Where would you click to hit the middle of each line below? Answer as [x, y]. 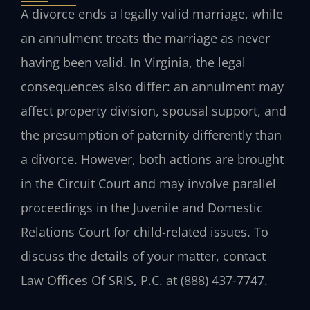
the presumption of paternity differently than [151, 135]
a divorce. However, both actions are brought [152, 159]
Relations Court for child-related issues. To [145, 231]
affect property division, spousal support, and [154, 110]
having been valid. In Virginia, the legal [133, 62]
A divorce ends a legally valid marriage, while [152, 13]
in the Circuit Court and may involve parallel [148, 183]
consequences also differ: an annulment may [152, 86]
